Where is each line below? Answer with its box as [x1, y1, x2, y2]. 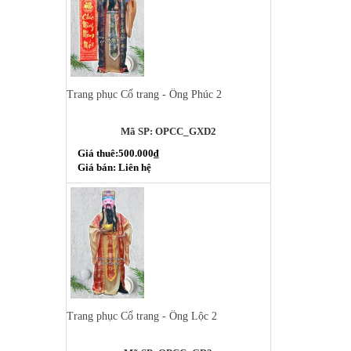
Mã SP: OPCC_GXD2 [120, 125, 216, 138]
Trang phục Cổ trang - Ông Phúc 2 [66, 89, 222, 101]
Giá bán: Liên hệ [77, 161, 151, 174]
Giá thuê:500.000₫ [77, 147, 159, 160]
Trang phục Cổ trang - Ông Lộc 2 [66, 309, 217, 322]
